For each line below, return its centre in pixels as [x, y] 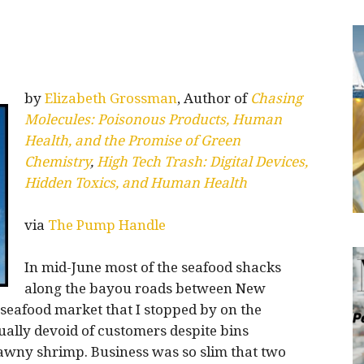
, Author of [214, 98]
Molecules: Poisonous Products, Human [153, 119]
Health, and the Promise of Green [132, 141]
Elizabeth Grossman [111, 98]
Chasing [276, 98]
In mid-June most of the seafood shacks [153, 267]
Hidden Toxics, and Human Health [136, 183]
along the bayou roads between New [145, 288]
